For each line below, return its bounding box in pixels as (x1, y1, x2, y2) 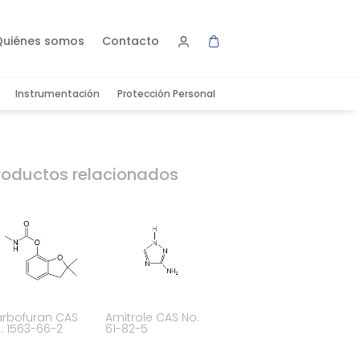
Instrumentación (14, 87, 100, 101)
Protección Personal (117, 87, 215, 101)
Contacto (102, 33, 160, 50)
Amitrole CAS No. (105, 309, 200, 325)
